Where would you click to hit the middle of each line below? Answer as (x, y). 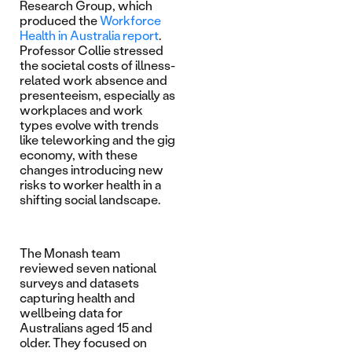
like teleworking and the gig (97, 140)
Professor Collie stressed (92, 50)
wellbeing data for (71, 313)
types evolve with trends (89, 125)
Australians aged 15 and (86, 328)
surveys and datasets (79, 283)
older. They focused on (83, 343)
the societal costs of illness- (97, 65)
